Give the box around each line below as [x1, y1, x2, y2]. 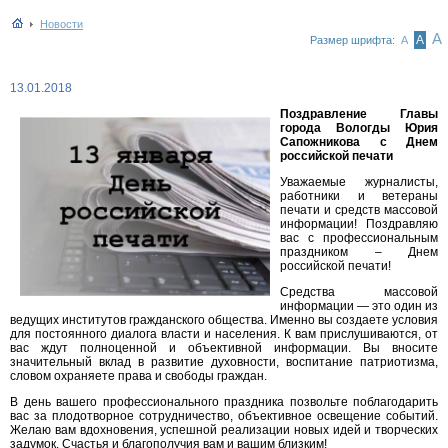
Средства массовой [280, 285, 438, 299]
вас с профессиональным [280, 231, 438, 245]
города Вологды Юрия [280, 121, 438, 135]
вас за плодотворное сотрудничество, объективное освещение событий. [10, 409, 438, 423]
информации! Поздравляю [280, 217, 438, 231]
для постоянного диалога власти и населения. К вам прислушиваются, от [10, 327, 438, 341]
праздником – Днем [280, 245, 438, 259]
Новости [40, 18, 83, 30]
